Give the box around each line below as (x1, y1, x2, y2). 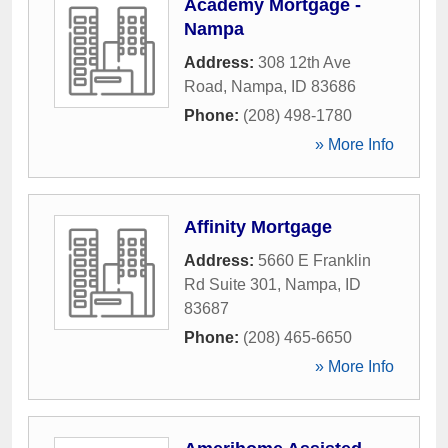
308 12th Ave (258, 54, 351, 71)
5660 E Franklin (258, 252, 371, 269)
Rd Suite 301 (184, 276, 277, 293)
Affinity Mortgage (184, 217, 332, 237)
